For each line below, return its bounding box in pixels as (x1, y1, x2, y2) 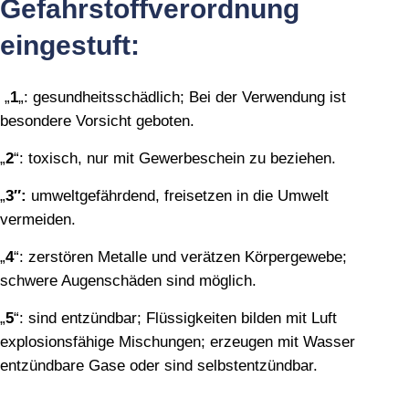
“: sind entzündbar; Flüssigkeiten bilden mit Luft (14, 309, 337, 328)
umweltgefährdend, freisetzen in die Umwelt (31, 187, 329, 205)
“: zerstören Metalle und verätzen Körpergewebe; (14, 248, 347, 267)
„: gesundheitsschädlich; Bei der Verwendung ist (18, 89, 346, 107)
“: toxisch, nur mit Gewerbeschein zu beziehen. (14, 150, 336, 168)
